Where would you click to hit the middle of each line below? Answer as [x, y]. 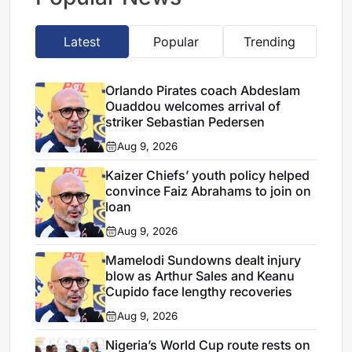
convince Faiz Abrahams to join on [209, 191]
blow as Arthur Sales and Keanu [200, 276]
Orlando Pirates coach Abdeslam [203, 91]
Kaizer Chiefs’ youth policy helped [208, 176]
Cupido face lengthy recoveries [199, 292]
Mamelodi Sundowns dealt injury [203, 260]
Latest [82, 42]
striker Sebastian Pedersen [185, 122]
